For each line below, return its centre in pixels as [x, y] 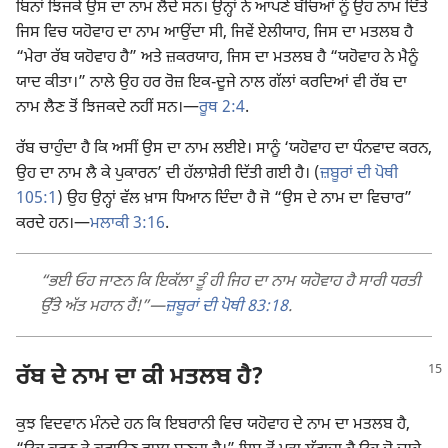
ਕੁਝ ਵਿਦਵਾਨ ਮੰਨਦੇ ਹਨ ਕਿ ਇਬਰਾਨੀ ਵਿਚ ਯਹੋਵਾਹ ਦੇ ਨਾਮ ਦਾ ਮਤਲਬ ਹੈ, [213, 426]
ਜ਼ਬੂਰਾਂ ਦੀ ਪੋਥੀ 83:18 [226, 308]
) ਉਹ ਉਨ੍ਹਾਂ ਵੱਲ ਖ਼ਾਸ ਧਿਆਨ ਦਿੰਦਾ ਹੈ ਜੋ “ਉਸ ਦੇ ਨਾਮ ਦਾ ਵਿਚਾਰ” [234, 200]
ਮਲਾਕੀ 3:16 [127, 225]
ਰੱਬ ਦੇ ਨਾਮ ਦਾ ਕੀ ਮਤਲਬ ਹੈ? [140, 378]
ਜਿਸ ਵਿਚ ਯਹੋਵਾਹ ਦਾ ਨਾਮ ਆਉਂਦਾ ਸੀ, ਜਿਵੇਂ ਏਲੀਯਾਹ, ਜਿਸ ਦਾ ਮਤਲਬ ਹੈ [214, 34]
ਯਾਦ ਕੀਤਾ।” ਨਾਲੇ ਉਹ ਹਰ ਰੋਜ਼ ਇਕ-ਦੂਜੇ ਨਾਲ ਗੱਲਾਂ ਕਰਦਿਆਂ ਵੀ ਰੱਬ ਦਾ [211, 84]
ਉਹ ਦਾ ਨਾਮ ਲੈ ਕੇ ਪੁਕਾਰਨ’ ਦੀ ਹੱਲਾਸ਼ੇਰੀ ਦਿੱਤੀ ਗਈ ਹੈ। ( [168, 175]
